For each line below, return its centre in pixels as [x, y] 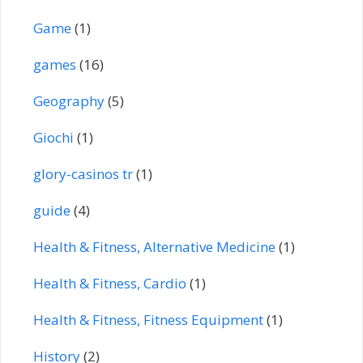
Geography [69, 100]
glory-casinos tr [83, 173]
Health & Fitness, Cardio [110, 283]
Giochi [53, 137]
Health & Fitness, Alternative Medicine [154, 246]
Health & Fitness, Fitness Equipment [148, 319]
